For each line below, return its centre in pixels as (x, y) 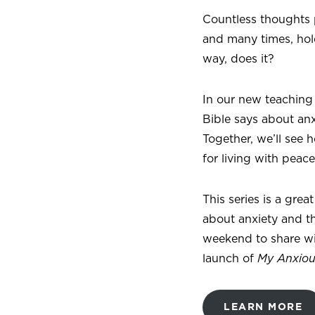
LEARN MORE (263, 307)
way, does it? (240, 59)
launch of (228, 259)
